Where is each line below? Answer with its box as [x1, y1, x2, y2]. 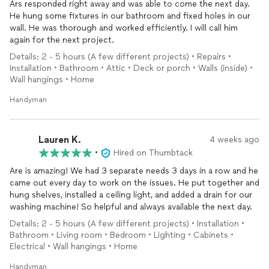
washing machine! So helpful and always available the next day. [10, 202, 252, 212]
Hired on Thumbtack [113, 148, 193, 158]
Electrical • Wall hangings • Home [10, 241, 138, 252]
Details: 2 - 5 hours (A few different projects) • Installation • [10, 219, 244, 229]
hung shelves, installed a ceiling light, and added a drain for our [10, 190, 252, 200]
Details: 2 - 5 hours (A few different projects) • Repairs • [10, 52, 231, 62]
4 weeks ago [210, 134, 259, 145]
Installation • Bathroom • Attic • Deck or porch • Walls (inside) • [10, 63, 253, 73]
